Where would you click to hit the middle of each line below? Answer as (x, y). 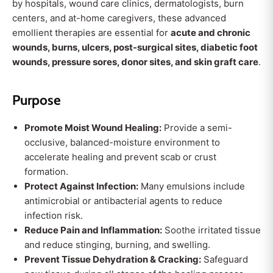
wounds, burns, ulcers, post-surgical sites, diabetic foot (135, 47)
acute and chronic (211, 33)
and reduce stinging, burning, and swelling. (117, 245)
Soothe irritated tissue (211, 230)
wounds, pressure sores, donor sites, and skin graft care (135, 62)
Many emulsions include (192, 186)
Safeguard (225, 259)
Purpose (37, 100)
